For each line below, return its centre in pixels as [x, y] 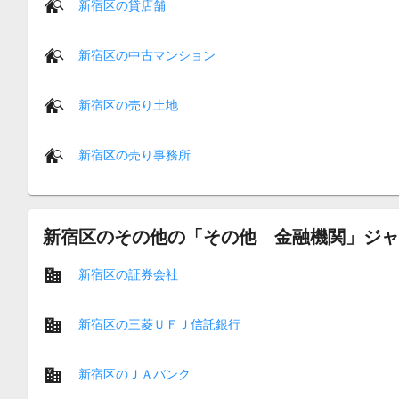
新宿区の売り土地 [128, 105]
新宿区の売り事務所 [134, 155]
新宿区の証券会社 [128, 274]
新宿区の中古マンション [147, 55]
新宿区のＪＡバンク [134, 374]
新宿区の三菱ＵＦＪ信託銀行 [159, 324]
